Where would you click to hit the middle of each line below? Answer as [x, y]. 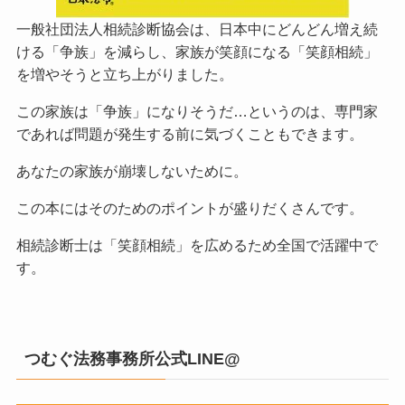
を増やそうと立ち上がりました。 [124, 75]
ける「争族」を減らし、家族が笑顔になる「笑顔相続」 [197, 52]
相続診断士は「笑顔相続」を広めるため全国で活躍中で [197, 246]
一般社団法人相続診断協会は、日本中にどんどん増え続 [197, 30]
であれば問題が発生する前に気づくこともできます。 [189, 135]
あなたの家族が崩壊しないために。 [132, 172]
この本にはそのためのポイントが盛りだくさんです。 [189, 209]
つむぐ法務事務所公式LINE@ [132, 358]
